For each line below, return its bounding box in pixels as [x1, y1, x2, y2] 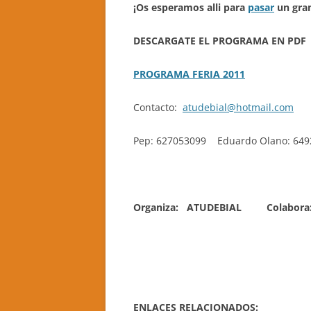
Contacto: [133, 101, 183, 114]
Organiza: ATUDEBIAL [133, 201, 267, 214]
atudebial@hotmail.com [183, 101, 294, 114]
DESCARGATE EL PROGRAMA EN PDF [133, 34, 306, 47]
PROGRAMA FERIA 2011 [133, 67, 245, 81]
